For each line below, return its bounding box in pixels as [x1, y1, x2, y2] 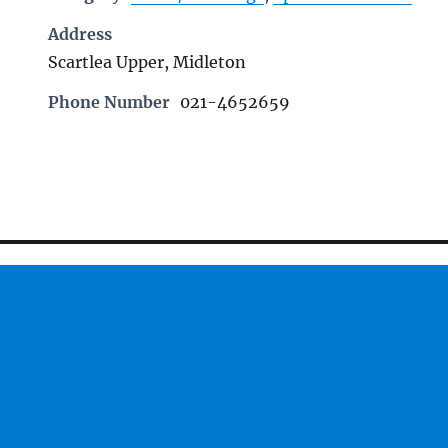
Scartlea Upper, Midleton [48, 52, 247, 72]
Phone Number [48, 92, 171, 112]
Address [48, 24, 113, 44]
